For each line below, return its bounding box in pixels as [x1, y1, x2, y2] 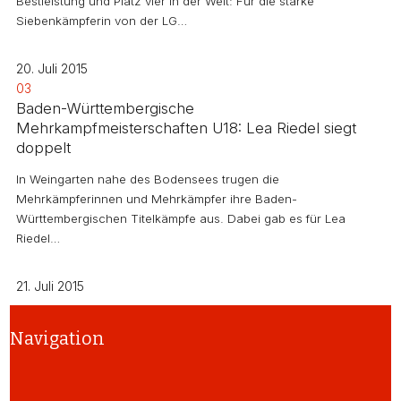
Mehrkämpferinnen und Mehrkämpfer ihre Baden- [16, 192, 297, 207]
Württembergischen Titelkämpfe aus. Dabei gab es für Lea [16, 211, 346, 226]
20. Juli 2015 [16, 61, 88, 77]
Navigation [9, 328, 105, 349]
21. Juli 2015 [16, 278, 84, 294]
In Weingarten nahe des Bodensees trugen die [16, 172, 279, 187]
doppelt [16, 139, 71, 158]
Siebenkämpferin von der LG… [16, 13, 187, 29]
